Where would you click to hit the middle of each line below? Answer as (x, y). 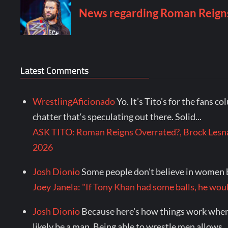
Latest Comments (55, 71)
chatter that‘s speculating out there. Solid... (117, 117)
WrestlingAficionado (74, 102)
